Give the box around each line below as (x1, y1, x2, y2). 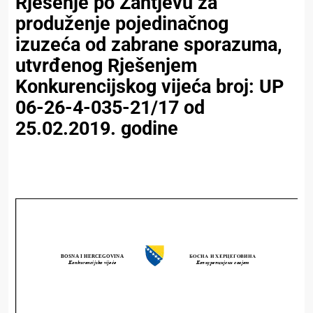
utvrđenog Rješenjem (15, 54, 197, 78)
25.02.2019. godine (15, 117, 178, 140)
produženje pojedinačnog (15, 13, 228, 36)
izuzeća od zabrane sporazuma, (15, 34, 282, 57)
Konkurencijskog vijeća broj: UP (15, 75, 284, 99)
